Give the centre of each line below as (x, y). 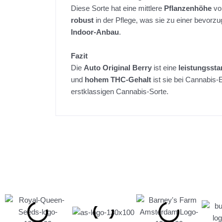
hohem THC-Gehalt (118, 80)
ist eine (165, 68)
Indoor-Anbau (95, 32)
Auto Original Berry (118, 68)
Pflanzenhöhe (188, 8)
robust (82, 20)
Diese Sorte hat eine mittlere (117, 8)
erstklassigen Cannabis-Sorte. (120, 92)
